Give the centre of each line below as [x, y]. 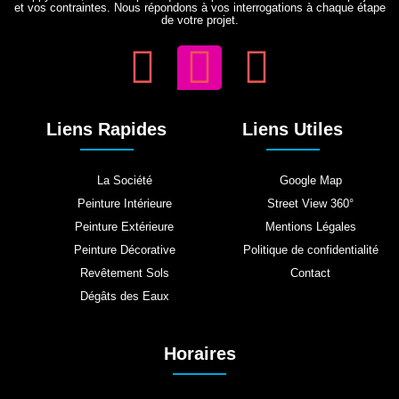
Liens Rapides [106, 130]
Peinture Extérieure [124, 227]
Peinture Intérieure [124, 204]
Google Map [310, 181]
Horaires [199, 354]
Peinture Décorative [124, 250]
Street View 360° [310, 204]
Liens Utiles [293, 130]
